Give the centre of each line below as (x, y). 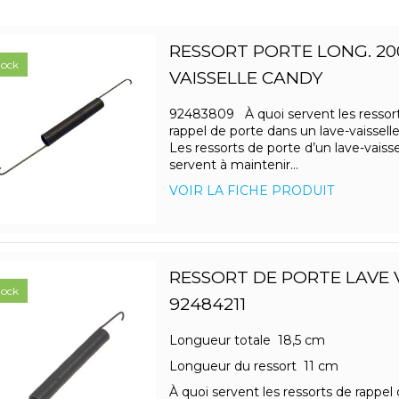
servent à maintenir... (233, 165)
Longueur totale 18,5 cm (252, 341)
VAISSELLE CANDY (245, 78)
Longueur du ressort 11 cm (261, 366)
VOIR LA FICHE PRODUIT (251, 191)
